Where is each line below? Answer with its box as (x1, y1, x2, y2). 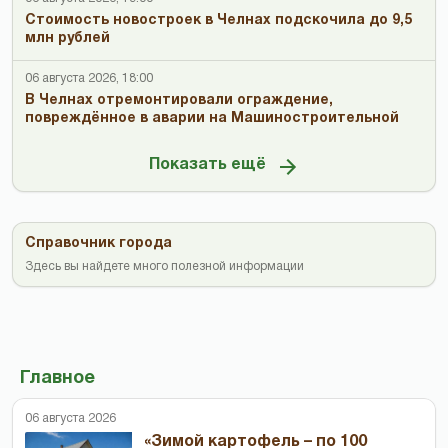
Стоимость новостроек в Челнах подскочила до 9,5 (25, 13, 412, 27)
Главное (20, 369, 95, 387)
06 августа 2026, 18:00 (25, 72, 153, 84)
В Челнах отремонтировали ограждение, (25, 93, 333, 107)
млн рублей (25, 31, 110, 45)
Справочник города (25, 236, 172, 250)
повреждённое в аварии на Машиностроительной (25, 111, 399, 125)
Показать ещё (148, 158, 266, 173)
